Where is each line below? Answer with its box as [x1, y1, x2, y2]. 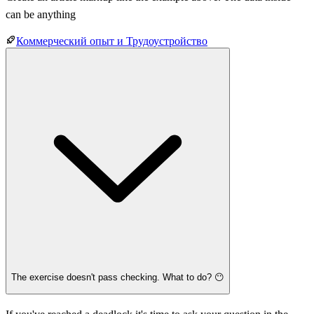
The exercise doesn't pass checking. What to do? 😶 [11, 272, 224, 283]
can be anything [6, 8, 76, 21]
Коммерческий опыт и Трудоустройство [16, 35, 207, 48]
